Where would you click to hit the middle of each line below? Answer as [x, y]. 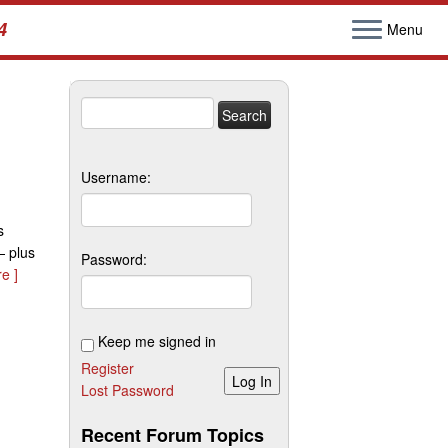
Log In [252, 381]
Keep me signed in [157, 341]
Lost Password [127, 390]
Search [102, 107]
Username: [116, 177]
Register [107, 368]
